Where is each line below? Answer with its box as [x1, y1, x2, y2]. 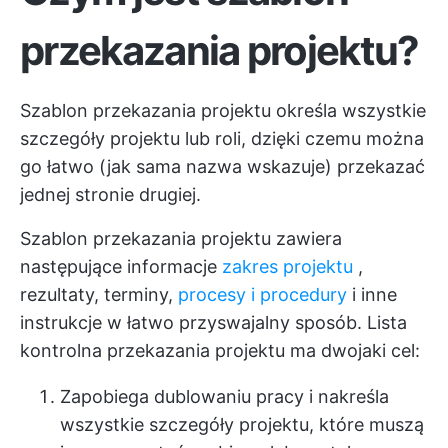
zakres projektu [222, 256, 353, 277]
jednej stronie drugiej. [20, 184, 201, 205]
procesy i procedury [178, 284, 347, 305]
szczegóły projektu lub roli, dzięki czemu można [20, 128, 424, 149]
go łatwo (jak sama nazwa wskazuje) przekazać [20, 156, 425, 177]
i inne [347, 284, 397, 305]
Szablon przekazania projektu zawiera [20, 228, 342, 249]
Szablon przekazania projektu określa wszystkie [20, 100, 426, 121]
